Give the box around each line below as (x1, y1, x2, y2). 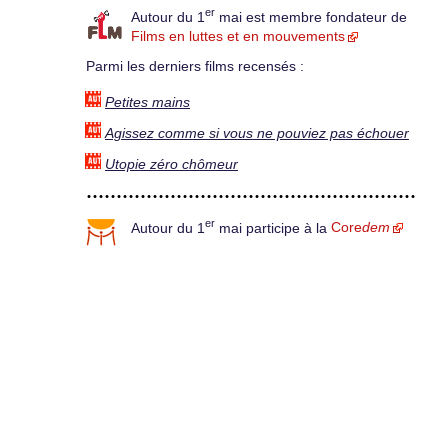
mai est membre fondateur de (215, 9, 407, 25)
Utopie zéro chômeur (105, 156, 238, 172)
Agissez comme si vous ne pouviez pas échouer (105, 125, 409, 141)
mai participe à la (215, 220, 331, 236)
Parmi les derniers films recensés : (86, 59, 304, 75)
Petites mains (105, 94, 190, 110)
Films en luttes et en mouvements (131, 29, 345, 45)
